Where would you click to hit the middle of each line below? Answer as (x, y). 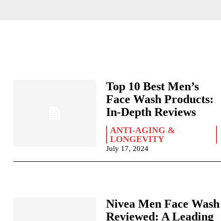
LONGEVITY (137, 139)
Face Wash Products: (160, 99)
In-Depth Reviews (151, 112)
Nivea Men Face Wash (163, 204)
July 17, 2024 (128, 148)
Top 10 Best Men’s (153, 86)
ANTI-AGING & (143, 130)
